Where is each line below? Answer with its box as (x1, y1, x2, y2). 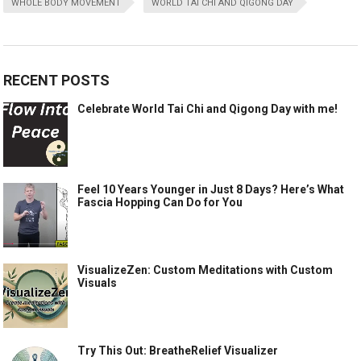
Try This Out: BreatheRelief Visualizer (77, 343, 279, 357)
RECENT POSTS (3, 71, 110, 89)
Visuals (77, 276, 118, 289)
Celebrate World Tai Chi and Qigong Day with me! (77, 102, 338, 115)
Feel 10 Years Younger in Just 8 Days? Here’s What (77, 182, 345, 196)
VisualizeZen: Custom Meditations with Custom (77, 263, 334, 276)
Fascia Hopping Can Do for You (77, 195, 243, 209)
